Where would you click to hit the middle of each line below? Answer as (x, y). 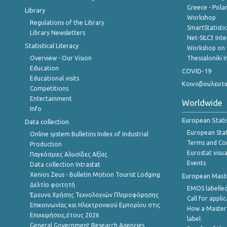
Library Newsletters (58, 33)
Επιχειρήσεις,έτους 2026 (65, 215)
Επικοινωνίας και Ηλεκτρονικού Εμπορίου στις (95, 205)
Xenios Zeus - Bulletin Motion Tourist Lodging (95, 175)
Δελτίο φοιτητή (52, 185)
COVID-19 (197, 71)
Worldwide (202, 103)
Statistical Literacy (52, 46)
